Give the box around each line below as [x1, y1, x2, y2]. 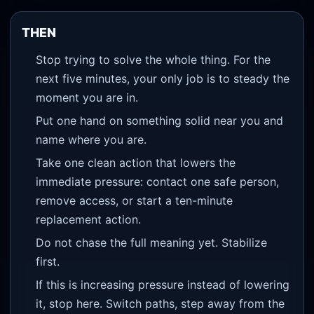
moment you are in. [35, 90, 138, 104]
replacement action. [35, 212, 141, 226]
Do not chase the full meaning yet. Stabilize [35, 235, 267, 250]
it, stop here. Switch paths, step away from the [35, 296, 285, 310]
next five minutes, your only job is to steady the [35, 71, 289, 86]
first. [35, 254, 60, 268]
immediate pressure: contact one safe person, [35, 174, 279, 189]
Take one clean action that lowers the [35, 155, 235, 170]
